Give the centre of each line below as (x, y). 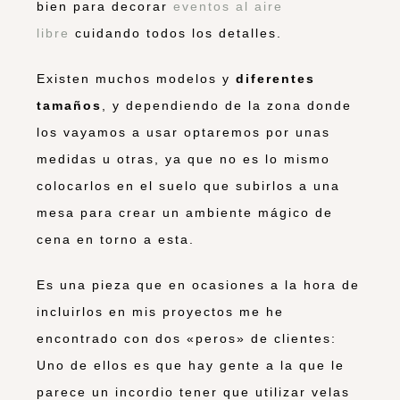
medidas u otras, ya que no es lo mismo (183, 158)
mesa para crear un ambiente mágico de (185, 212)
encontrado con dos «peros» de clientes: (187, 338)
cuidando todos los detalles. (176, 33)
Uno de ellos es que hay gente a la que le (191, 365)
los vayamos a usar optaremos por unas (183, 132)
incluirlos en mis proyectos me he (160, 311)
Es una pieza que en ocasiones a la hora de (198, 284)
